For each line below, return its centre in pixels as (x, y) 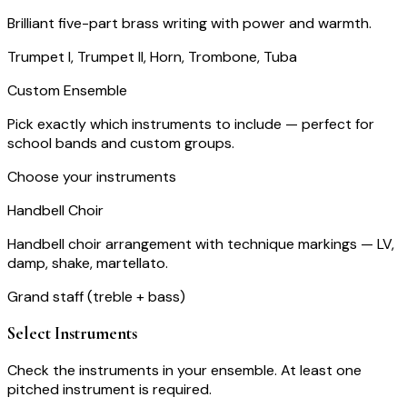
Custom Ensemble (67, 91)
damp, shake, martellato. (88, 263)
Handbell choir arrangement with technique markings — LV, (201, 244)
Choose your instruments (92, 177)
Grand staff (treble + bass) (96, 297)
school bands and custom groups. (121, 144)
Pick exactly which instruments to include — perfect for (191, 124)
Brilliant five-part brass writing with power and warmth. (189, 24)
